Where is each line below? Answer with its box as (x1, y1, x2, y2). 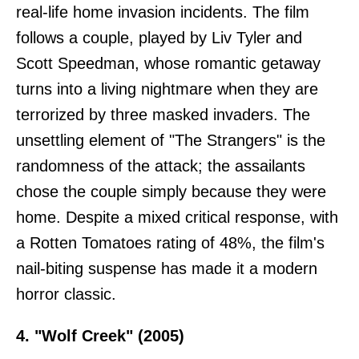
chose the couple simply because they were (16, 183, 326, 200)
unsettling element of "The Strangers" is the (16, 131, 325, 149)
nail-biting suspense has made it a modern (16, 260, 317, 277)
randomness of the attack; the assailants (16, 157, 305, 175)
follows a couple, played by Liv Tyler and (16, 29, 302, 46)
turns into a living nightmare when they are (16, 80, 318, 98)
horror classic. (16, 285, 116, 303)
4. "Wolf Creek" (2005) (16, 327, 184, 345)
